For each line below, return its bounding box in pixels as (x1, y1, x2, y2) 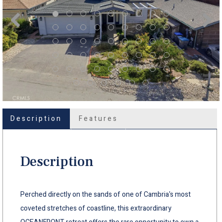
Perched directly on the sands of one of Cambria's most (20, 189, 191, 200)
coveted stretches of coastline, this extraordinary (20, 203, 171, 214)
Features (79, 113, 118, 124)
